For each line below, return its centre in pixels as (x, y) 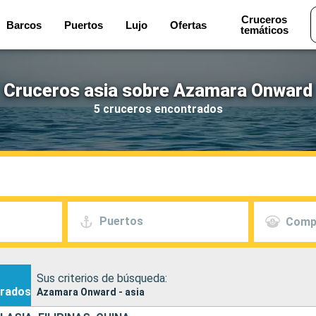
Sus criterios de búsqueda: (102, 278)
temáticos (264, 30)
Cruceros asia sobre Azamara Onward (158, 90)
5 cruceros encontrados (158, 109)
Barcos (24, 25)
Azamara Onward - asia (91, 292)
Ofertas (189, 25)
